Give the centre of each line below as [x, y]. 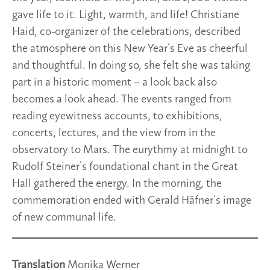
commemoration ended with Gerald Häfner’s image [132, 201]
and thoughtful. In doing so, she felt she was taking [131, 66]
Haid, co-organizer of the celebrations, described [126, 32]
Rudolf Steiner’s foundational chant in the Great [125, 167]
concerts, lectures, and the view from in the [114, 133]
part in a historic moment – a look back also [115, 83]
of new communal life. [64, 218]
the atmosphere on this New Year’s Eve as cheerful [130, 49]
